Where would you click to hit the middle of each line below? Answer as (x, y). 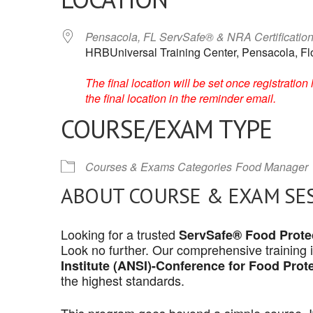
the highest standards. (123, 280)
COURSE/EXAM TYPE (166, 129)
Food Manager (272, 167)
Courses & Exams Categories (159, 167)
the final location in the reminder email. (181, 98)
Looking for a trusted (120, 234)
